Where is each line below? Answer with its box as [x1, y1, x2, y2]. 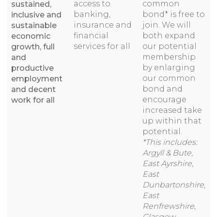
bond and [142, 84, 183, 93]
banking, [74, 10, 110, 19]
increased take [142, 106, 202, 115]
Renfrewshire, [142, 201, 196, 211]
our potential [142, 42, 197, 51]
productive [11, 63, 54, 73]
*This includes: [142, 138, 197, 147]
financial [74, 31, 108, 40]
